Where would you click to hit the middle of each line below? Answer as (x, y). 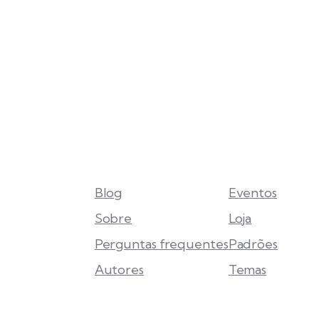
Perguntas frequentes (161, 244)
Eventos (252, 193)
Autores (119, 270)
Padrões (253, 244)
